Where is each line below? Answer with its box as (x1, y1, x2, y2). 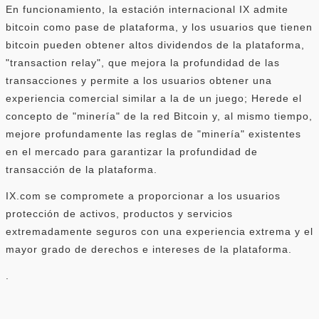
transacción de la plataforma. (6, 163, 157, 175)
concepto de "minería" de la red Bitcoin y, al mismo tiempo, (6, 110, 313, 122)
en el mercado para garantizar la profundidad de (6, 145, 258, 157)
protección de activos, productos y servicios (6, 207, 233, 219)
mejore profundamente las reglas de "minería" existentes (6, 127, 301, 140)
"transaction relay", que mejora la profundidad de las (6, 56, 280, 68)
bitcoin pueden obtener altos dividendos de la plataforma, (6, 38, 305, 51)
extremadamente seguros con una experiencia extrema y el (6, 225, 313, 237)
